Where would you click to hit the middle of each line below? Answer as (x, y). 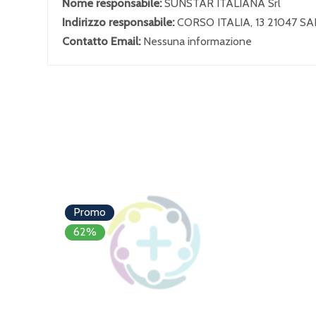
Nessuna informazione (197, 41)
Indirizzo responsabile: (120, 22)
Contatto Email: (103, 41)
